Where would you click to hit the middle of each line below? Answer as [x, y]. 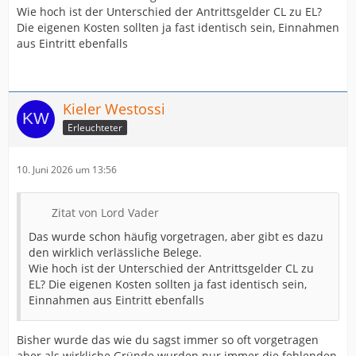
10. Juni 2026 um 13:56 [67, 170]
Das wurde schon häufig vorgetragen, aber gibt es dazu [176, 236]
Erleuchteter [95, 127]
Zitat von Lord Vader [105, 213]
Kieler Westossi [114, 109]
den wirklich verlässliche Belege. [115, 252]
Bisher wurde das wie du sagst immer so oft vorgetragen [168, 340]
